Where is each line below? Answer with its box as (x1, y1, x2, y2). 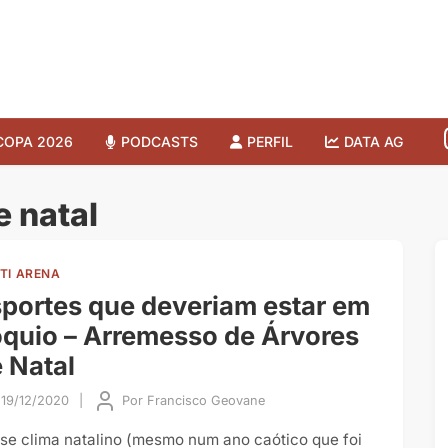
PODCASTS (121, 132, 198, 150)
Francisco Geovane (147, 392, 265, 408)
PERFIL (247, 132, 293, 150)
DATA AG (344, 132, 403, 150)
